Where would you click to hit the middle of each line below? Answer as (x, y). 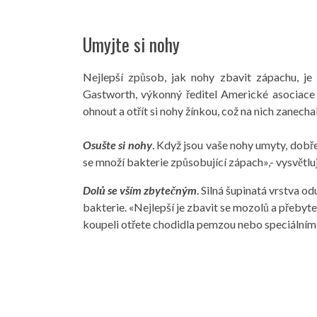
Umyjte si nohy (131, 44)
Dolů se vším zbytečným (140, 190)
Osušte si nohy (117, 145)
